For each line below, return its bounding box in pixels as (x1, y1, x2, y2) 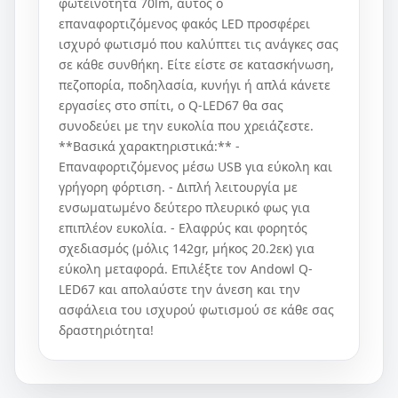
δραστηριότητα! (59, 322, 154, 338)
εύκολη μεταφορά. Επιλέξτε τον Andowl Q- (59, 260, 313, 277)
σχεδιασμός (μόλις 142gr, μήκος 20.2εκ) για (59, 240, 314, 257)
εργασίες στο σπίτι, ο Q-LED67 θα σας (59, 97, 283, 114)
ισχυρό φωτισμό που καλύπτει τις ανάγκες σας (59, 36, 338, 52)
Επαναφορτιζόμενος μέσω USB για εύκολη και (59, 158, 332, 175)
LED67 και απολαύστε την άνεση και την (59, 281, 300, 298)
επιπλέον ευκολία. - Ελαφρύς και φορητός (59, 219, 307, 236)
